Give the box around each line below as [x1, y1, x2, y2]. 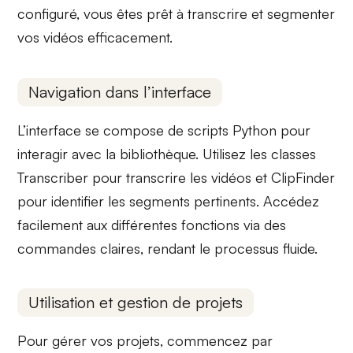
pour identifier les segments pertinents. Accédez [17, 191, 320, 210]
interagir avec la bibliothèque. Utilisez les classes [17, 144, 317, 162]
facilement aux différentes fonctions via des [17, 215, 287, 233]
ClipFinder [271, 168, 336, 186]
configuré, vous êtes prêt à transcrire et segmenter [17, 5, 336, 23]
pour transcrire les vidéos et [88, 168, 272, 186]
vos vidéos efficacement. [17, 28, 173, 46]
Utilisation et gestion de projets [28, 292, 243, 313]
